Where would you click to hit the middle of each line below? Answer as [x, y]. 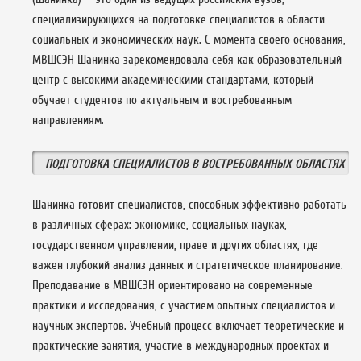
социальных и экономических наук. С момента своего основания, [189, 39]
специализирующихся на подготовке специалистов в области [178, 19]
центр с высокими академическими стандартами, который [173, 80]
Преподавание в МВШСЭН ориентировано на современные [172, 285]
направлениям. [68, 120]
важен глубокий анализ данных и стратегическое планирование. [188, 265]
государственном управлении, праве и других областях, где [175, 245]
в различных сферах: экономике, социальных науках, [160, 225]
